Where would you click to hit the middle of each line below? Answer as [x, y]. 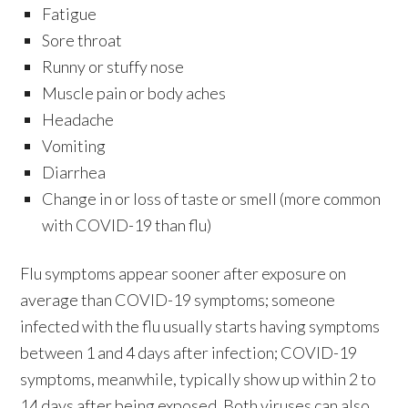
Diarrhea [74, 172]
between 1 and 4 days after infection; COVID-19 [189, 352]
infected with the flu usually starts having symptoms [200, 326]
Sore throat [82, 40]
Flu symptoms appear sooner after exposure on [184, 273]
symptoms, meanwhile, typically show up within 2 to [199, 378]
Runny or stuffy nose [113, 66]
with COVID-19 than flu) [127, 224]
